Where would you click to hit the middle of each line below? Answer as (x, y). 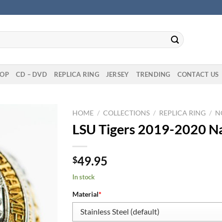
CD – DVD (31, 74)
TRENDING (153, 74)
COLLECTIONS (126, 113)
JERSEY (117, 74)
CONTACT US (198, 74)
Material (85, 194)
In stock (83, 177)
